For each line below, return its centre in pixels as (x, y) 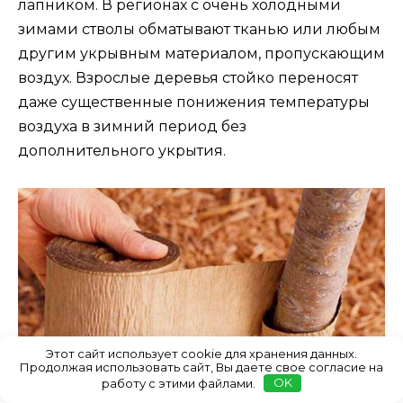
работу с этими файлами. (179, 383)
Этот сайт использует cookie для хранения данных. (201, 353)
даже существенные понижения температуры (194, 103)
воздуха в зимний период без (132, 127)
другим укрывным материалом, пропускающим (201, 54)
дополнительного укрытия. (122, 151)
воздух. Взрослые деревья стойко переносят (188, 78)
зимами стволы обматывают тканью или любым (199, 30)
